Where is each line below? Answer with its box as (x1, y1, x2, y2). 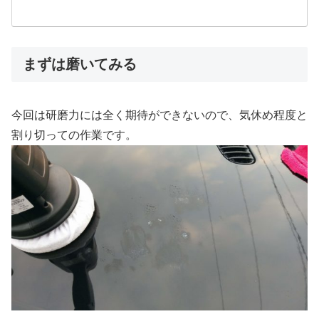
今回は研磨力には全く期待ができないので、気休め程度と (11, 108, 308, 121)
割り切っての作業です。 (11, 128, 137, 141)
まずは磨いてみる (23, 56, 137, 73)
